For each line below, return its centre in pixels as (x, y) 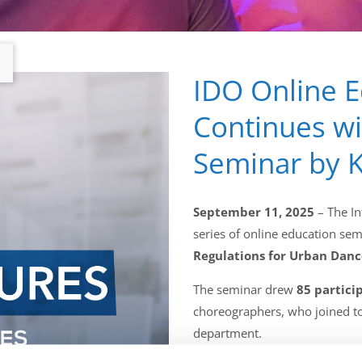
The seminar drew (245, 289)
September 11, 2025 (254, 212)
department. (227, 333)
